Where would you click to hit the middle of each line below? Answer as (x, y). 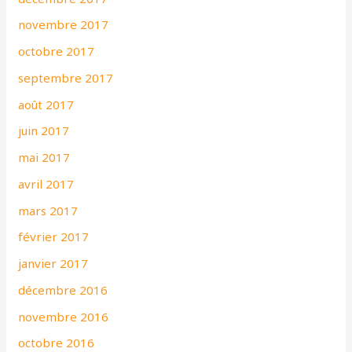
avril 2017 (46, 183)
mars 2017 (48, 210)
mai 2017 (44, 158)
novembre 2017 (64, 25)
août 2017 (46, 104)
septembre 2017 (66, 77)
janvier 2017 (53, 264)
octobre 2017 (57, 51)
